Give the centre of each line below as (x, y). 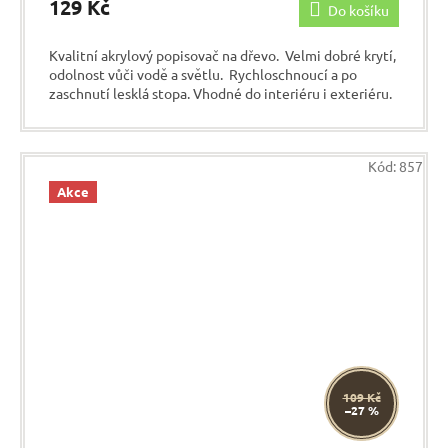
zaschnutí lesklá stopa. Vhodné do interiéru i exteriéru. (220, 93)
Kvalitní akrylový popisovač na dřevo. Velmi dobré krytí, (222, 55)
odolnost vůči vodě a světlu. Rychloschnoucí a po (203, 74)
